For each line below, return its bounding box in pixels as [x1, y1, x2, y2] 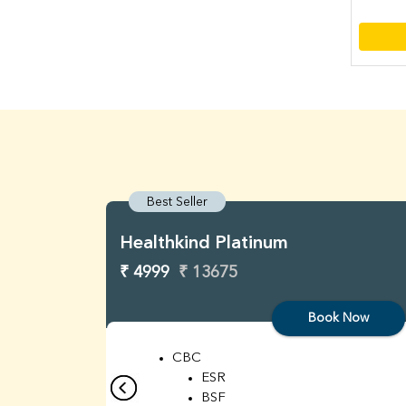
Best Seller [147, 196, 208, 209]
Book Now [308, 312, 369, 325]
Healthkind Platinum [120, 235, 288, 254]
